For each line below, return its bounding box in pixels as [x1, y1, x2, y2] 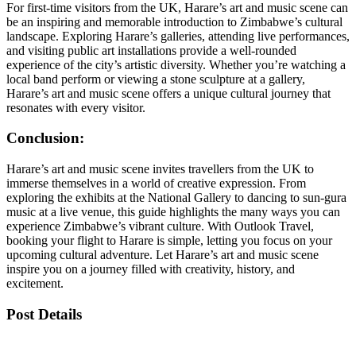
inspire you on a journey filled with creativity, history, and [6, 262, 295, 276]
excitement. [6, 277, 64, 290]
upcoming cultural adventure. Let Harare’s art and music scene [6, 248, 319, 261]
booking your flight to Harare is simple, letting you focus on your [6, 234, 332, 247]
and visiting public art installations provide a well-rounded [6, 43, 296, 57]
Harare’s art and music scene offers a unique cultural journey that [6, 86, 331, 100]
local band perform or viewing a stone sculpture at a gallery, [6, 72, 305, 86]
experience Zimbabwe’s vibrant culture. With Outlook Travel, [6, 219, 314, 233]
